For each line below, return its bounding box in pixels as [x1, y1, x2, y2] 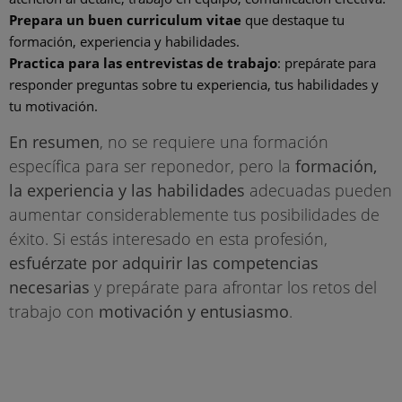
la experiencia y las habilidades [9, 179, 245, 202]
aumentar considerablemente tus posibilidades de [9, 204, 380, 226]
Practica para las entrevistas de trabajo [9, 54, 277, 73]
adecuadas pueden [245, 179, 392, 202]
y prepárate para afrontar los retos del [90, 276, 377, 299]
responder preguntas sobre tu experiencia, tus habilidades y [9, 75, 379, 94]
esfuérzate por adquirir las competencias [9, 252, 319, 275]
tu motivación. [9, 97, 98, 116]
